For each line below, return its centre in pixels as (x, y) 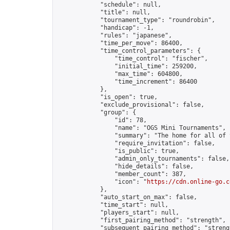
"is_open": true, (107, 97)
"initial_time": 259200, (127, 66)
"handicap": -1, (106, 28)
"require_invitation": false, (136, 143)
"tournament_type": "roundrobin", (136, 20)
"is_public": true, (118, 151)
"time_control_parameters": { (129, 51)
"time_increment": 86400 (127, 82)
